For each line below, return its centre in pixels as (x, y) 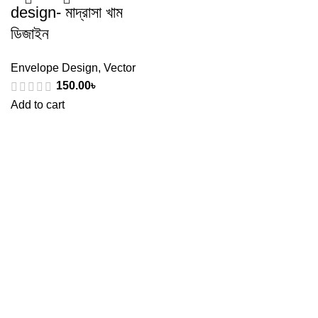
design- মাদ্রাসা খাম (67, 13)
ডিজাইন (30, 34)
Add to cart (38, 104)
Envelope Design (54, 68)
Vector (120, 68)
